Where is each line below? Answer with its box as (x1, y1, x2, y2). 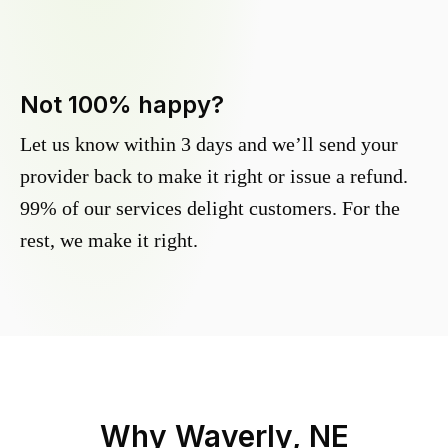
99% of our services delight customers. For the (20, 197, 400, 220)
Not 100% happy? (20, 90, 224, 120)
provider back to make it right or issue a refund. (20, 165, 408, 188)
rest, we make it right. (20, 229, 198, 252)
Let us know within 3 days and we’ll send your (20, 133, 398, 156)
